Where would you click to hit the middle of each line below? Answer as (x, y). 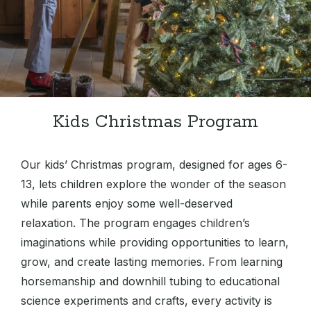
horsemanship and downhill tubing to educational (150, 281)
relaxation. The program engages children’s (135, 223)
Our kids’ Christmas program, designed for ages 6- (154, 165)
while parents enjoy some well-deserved (127, 204)
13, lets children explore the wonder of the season (153, 184)
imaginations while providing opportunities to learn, (155, 243)
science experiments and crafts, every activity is (146, 301)
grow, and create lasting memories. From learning (152, 262)
